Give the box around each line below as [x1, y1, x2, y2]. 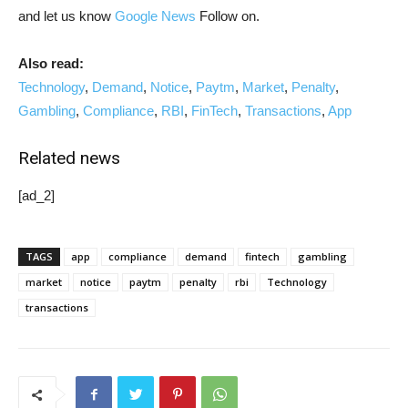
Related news [18, 148, 120, 169]
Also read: [18, 56, 84, 72]
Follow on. [196, 8, 260, 25]
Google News [115, 8, 196, 25]
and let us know [18, 8, 115, 25]
